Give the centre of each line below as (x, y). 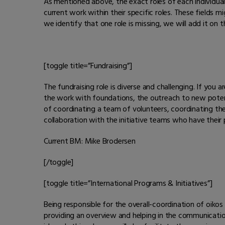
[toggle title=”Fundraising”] (88, 66)
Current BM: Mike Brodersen (90, 141)
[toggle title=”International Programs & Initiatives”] (128, 184)
